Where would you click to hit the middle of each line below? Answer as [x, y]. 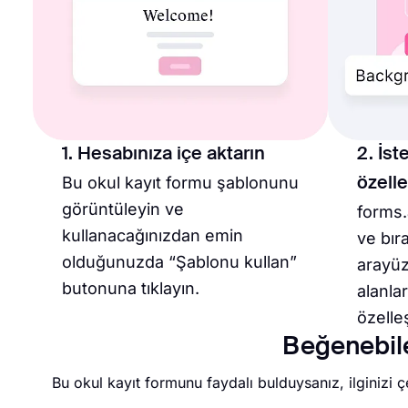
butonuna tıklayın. [131, 288]
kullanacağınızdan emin [153, 235]
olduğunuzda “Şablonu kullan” [179, 261]
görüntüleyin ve [123, 209]
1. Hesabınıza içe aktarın [163, 154]
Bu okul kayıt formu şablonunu [180, 182]
